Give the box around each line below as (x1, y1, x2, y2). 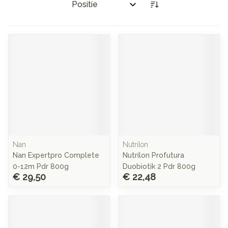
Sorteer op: (67, 4, 109, 14)
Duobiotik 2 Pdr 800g (123, 162, 195, 170)
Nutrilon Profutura (123, 151, 184, 159)
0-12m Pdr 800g (13, 162, 69, 170)
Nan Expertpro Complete (13, 151, 99, 159)
